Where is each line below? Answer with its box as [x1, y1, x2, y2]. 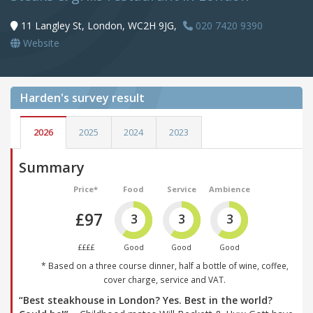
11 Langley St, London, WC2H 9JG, [21, 19, 177, 33]
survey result [72, 90, 145, 106]
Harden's [20, 90, 69, 106]
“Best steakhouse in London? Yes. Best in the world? [19, 293, 272, 307]
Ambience [208, 183, 250, 194]
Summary [19, 157, 85, 177]
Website [20, 36, 59, 50]
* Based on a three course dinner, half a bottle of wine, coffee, [41, 259, 289, 271]
